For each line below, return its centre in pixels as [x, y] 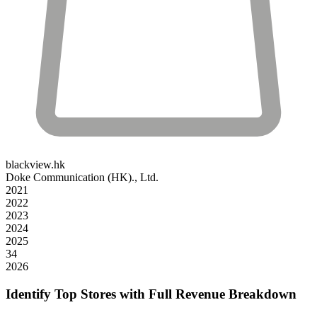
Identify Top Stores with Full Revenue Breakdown [151, 294]
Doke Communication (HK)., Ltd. [82, 177]
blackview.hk [35, 164]
